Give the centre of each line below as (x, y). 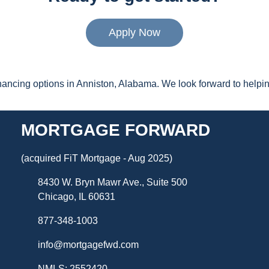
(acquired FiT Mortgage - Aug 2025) (96, 158)
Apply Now (134, 32)
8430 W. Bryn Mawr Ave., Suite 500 (112, 182)
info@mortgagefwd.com (88, 244)
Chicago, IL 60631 (76, 196)
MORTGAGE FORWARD (115, 130)
